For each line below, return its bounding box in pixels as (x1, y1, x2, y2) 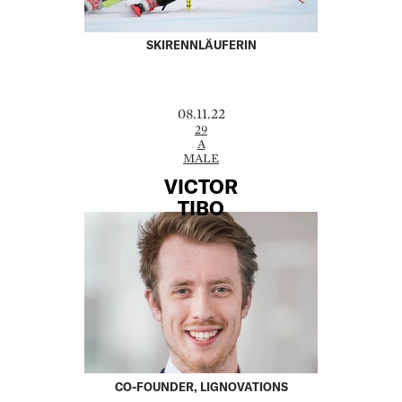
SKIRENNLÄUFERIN (145, 38, 257, 53)
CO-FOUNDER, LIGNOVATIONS (114, 379, 288, 394)
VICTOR (164, 173, 238, 197)
